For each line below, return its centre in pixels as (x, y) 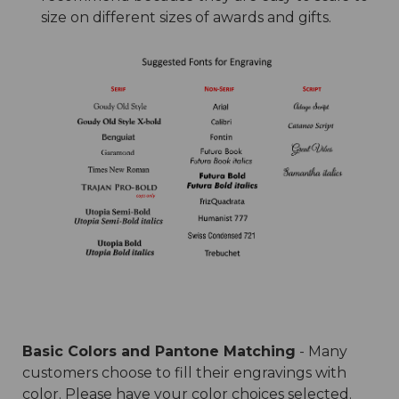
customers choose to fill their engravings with (184, 372)
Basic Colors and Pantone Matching (159, 351)
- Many (322, 351)
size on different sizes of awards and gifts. (186, 17)
